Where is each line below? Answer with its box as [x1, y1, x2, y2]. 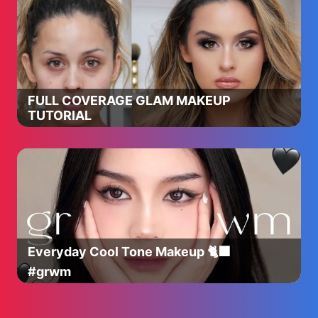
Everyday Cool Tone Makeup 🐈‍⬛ [28, 244, 231, 259]
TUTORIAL [28, 108, 92, 123]
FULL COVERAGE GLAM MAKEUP [28, 93, 231, 108]
